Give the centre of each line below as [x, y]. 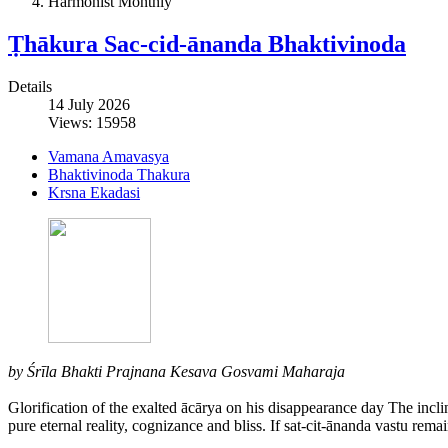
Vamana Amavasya [108, 156]
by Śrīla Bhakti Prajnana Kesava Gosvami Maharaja [176, 371]
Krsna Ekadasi [94, 192]
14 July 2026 [89, 104]
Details [30, 86]
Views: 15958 [92, 122]
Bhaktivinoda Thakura [119, 174]
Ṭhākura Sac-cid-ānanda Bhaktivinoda [207, 43]
